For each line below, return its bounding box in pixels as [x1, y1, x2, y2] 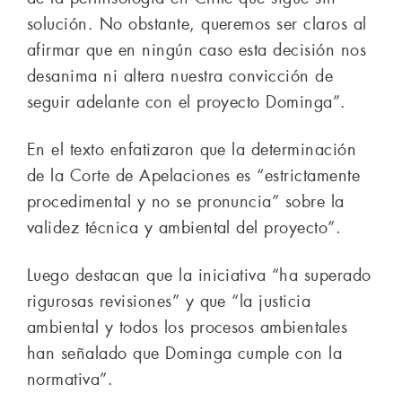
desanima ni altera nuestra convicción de [27, 66, 334, 88]
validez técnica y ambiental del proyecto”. [27, 217, 342, 240]
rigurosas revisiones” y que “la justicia [27, 291, 311, 313]
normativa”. [27, 369, 114, 391]
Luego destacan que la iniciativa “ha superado [27, 265, 371, 287]
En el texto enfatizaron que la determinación [27, 139, 357, 162]
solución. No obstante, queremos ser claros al [27, 13, 367, 36]
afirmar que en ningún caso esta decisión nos [27, 39, 367, 62]
